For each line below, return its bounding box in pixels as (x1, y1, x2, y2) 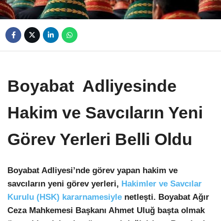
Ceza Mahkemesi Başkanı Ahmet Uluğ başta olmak (7, 205, 205, 215)
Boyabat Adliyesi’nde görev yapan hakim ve (7, 165, 178, 175)
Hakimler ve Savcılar (121, 179, 202, 188)
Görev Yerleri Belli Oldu (7, 129, 192, 148)
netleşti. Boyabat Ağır (122, 192, 209, 202)
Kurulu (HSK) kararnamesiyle (7, 192, 122, 202)
